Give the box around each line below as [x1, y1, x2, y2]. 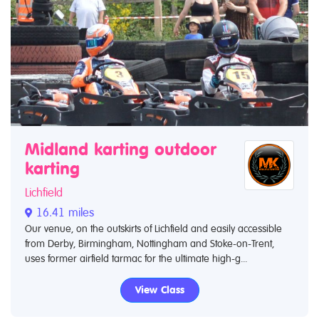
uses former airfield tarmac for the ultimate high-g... [25, 253, 247, 265]
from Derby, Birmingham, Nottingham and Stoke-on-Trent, [25, 238, 274, 250]
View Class [135, 284, 184, 296]
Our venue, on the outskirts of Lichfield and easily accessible [25, 223, 282, 235]
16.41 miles [33, 206, 94, 220]
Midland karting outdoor [25, 140, 216, 160]
